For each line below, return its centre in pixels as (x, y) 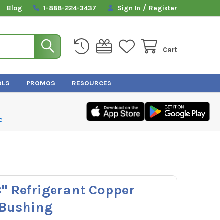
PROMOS (41, 83)
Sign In (129, 8)
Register (163, 8)
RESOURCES (91, 83)
